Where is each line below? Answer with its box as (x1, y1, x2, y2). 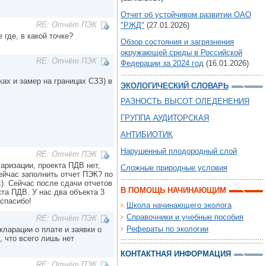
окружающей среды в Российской (121, 48, 242, 57)
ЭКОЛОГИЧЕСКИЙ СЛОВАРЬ (121, 81, 229, 90)
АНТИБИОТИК (121, 130, 173, 139)
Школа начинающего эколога (126, 201, 232, 210)
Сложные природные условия (121, 163, 227, 172)
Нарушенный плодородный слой (121, 147, 237, 156)
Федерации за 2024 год (121, 59, 204, 68)
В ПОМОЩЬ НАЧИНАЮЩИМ (121, 186, 226, 195)
